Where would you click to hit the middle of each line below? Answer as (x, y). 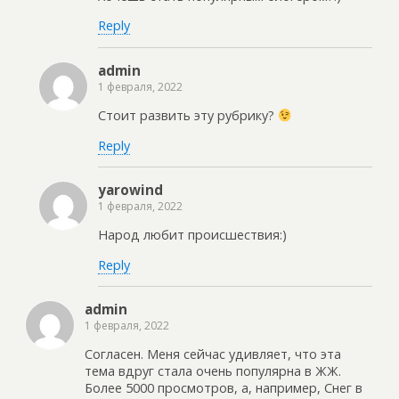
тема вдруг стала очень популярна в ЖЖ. (213, 371)
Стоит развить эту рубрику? (188, 116)
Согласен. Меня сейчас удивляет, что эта (213, 354)
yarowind (130, 189)
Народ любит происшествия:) (192, 235)
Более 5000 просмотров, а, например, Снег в (224, 388)
